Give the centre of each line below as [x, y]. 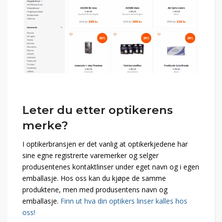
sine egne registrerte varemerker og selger [90, 156]
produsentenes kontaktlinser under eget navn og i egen [111, 167]
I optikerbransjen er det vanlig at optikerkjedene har [105, 144]
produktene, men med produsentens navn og [95, 190]
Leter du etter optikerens [98, 110]
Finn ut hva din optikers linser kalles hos [124, 201]
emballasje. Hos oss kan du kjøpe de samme [94, 178]
